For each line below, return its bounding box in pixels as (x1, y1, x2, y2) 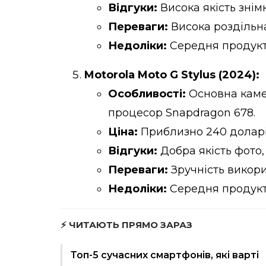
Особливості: (108, 87, 186, 100)
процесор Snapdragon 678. (108, 106, 255, 119)
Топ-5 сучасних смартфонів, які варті (71, 249, 259, 261)
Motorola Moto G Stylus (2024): (84, 68, 259, 81)
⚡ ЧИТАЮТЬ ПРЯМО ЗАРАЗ (61, 218, 192, 230)
